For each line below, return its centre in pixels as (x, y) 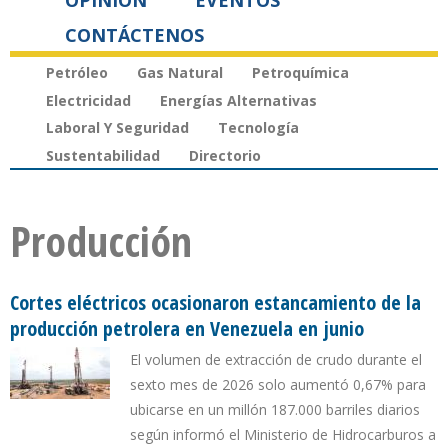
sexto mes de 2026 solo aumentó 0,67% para (278, 385)
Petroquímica (300, 72)
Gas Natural (180, 72)
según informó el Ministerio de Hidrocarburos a (283, 435)
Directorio (225, 156)
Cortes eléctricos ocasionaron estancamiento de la (215, 303)
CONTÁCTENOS (134, 35)
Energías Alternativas (238, 100)
